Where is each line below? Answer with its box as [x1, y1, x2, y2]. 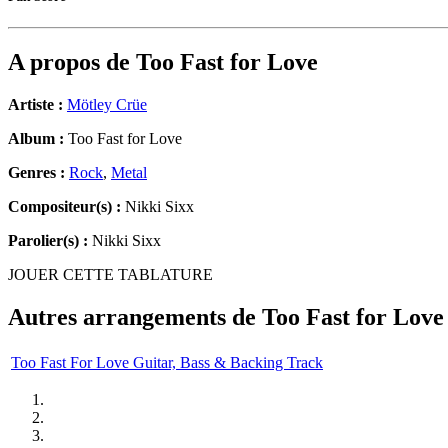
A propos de [8, 49, 136, 76]
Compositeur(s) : [8, 198, 121, 216]
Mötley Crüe [67, 96, 147, 114]
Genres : [8, 164, 69, 182]
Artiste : [8, 96, 63, 114]
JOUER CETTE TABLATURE [8, 266, 213, 284]
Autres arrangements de [8, 304, 262, 331]
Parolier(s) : [8, 232, 88, 250]
